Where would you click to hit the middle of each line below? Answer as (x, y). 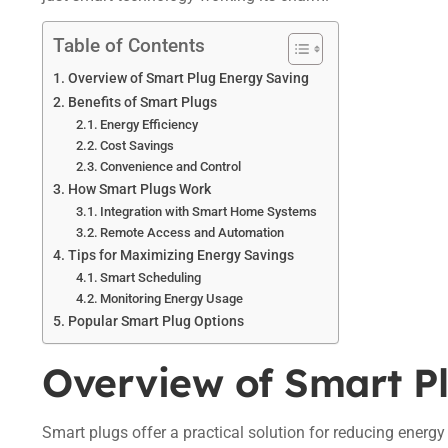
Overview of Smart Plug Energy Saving (188, 79)
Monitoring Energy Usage (172, 299)
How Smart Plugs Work (139, 190)
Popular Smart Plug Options (155, 322)
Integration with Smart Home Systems (209, 212)
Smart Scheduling (151, 278)
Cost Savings (137, 146)
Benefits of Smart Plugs (142, 103)
